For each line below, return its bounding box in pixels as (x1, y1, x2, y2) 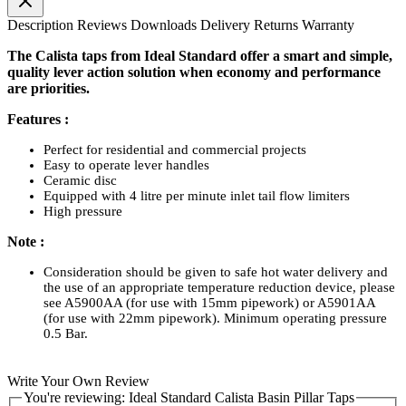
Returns (254, 16, 302, 33)
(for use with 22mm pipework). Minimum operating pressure (43, 310, 387, 325)
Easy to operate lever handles (43, 157, 209, 172)
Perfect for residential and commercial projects (43, 141, 306, 157)
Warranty (302, 16, 354, 33)
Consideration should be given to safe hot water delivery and (43, 264, 388, 279)
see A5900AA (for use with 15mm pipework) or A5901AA (43, 295, 375, 310)
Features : (7, 111, 69, 127)
